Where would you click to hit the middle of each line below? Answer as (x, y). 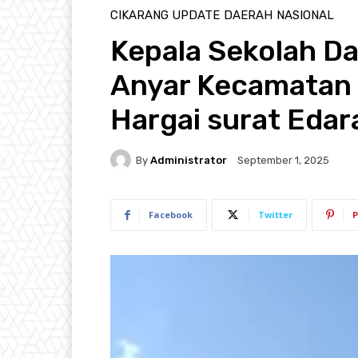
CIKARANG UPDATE (165, 16)
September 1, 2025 (283, 161)
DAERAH (248, 16)
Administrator (189, 160)
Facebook (171, 215)
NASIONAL (305, 16)
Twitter (275, 215)
